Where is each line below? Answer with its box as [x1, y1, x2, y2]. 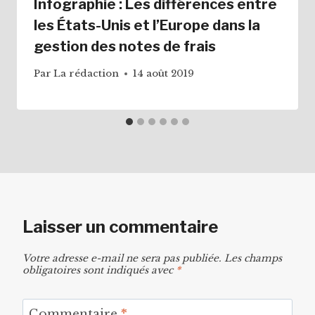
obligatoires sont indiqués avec [22, 264, 176, 276]
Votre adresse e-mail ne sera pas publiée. [22, 252, 221, 264]
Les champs [224, 252, 282, 264]
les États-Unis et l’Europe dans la [34, 16, 260, 34]
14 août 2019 [133, 67, 195, 80]
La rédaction [53, 67, 120, 80]
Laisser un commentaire [22, 217, 218, 238]
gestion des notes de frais [34, 37, 216, 55]
